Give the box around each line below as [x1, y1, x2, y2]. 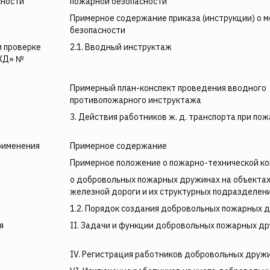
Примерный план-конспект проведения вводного [70, 83, 266, 93]
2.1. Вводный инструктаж [70, 42, 172, 52]
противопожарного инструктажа [70, 95, 201, 105]
